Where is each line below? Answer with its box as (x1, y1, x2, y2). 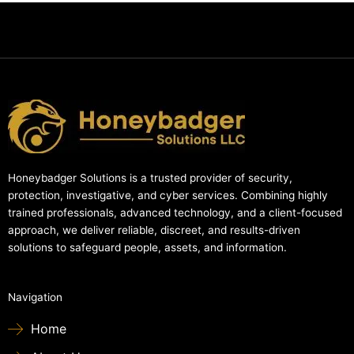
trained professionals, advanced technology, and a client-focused (8, 206, 342, 220)
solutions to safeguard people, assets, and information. (8, 241, 287, 254)
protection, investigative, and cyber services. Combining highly (8, 189, 328, 202)
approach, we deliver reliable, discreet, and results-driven (8, 224, 300, 237)
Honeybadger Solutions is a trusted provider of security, (8, 171, 292, 185)
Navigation (8, 291, 62, 304)
